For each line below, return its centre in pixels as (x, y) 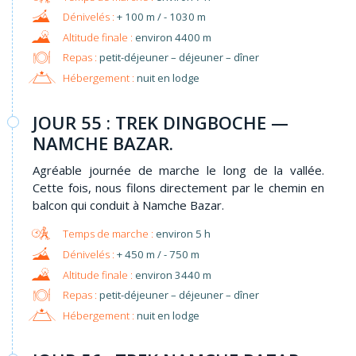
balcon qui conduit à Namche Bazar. (128, 205)
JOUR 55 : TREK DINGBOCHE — (161, 123)
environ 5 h (183, 234)
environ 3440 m (173, 275)
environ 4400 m (173, 37)
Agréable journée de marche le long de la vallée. (178, 170)
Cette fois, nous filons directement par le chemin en (178, 188)
